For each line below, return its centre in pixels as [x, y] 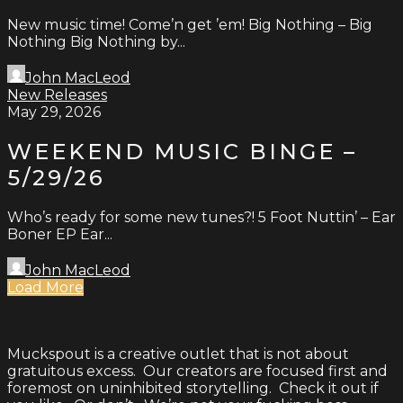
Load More [45, 287]
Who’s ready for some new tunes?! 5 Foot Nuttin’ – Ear [201, 217]
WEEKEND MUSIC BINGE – [182, 152]
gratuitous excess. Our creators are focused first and [197, 371]
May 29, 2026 [54, 112]
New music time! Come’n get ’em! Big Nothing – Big [190, 25]
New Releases [57, 95]
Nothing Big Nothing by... [96, 42]
